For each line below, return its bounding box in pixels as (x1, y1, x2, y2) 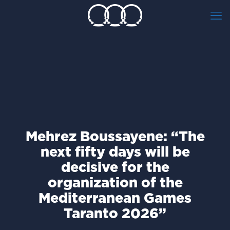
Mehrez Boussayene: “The (25, 128, 205, 144)
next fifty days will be (40, 144, 190, 159)
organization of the (47, 175, 183, 190)
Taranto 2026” (64, 205, 166, 221)
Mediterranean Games (39, 190, 191, 205)
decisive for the (61, 159, 169, 175)
